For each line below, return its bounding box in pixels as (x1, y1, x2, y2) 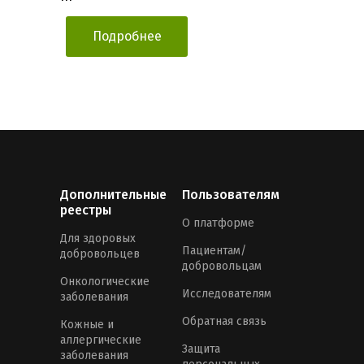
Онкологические (60, 275, 149, 289)
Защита (182, 342, 220, 357)
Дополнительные (60, 187, 167, 203)
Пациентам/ (182, 244, 246, 258)
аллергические (60, 333, 141, 348)
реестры (60, 202, 111, 219)
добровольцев (60, 247, 140, 262)
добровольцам (182, 259, 262, 274)
